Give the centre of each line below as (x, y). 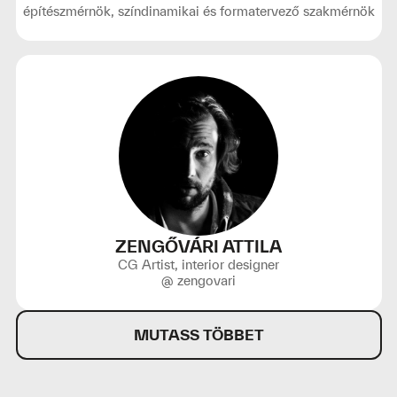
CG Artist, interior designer (198, 265)
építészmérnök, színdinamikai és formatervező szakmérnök (198, 11)
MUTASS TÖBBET (198, 335)
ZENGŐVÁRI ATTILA (198, 246)
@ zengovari (198, 280)
